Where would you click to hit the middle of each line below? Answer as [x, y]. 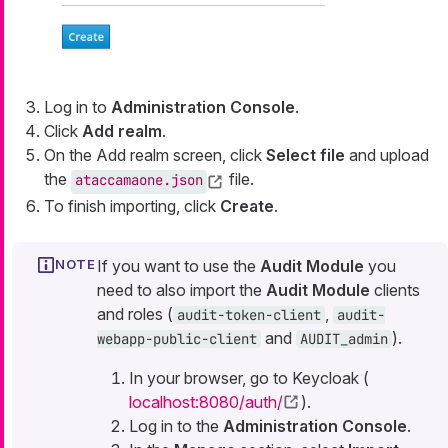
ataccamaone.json [139, 180]
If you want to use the [178, 266]
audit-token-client [249, 315]
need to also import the [181, 290]
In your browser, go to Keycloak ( [249, 378]
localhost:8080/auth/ [206, 402]
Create [247, 206]
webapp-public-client [177, 339]
